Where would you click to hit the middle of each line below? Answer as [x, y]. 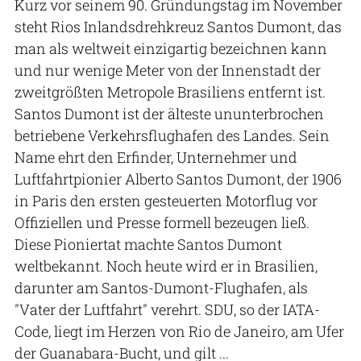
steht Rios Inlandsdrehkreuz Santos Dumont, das [178, 27]
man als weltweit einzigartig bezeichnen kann [171, 49]
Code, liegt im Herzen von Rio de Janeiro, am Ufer [179, 332]
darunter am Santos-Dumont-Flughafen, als [161, 288]
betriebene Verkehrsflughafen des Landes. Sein [172, 136]
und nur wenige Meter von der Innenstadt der [168, 71]
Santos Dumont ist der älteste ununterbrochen [169, 114]
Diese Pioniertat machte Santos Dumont [148, 245]
